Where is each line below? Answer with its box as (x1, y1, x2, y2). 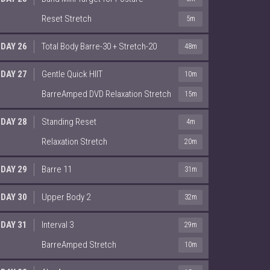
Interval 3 (42, 219, 74, 230)
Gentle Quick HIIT (42, 68, 102, 80)
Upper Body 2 (42, 191, 90, 202)
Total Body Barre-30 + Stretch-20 (42, 40, 157, 52)
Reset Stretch (42, 13, 92, 24)
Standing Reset (42, 116, 96, 127)
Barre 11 (42, 163, 72, 175)
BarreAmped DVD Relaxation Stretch (42, 88, 171, 99)
